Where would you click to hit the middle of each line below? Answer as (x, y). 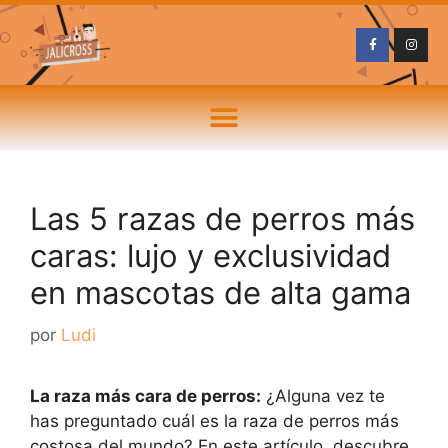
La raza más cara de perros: (145, 395)
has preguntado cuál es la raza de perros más (214, 420)
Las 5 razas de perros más (222, 218)
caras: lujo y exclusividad (210, 255)
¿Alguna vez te (323, 395)
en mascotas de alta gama (220, 292)
